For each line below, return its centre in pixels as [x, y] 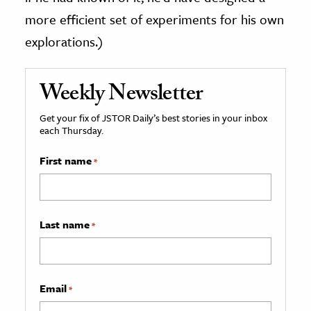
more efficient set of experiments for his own [154, 19]
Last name [65, 225]
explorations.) [64, 42]
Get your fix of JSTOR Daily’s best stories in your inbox [153, 118]
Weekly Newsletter [121, 96]
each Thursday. [72, 131]
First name [66, 161]
